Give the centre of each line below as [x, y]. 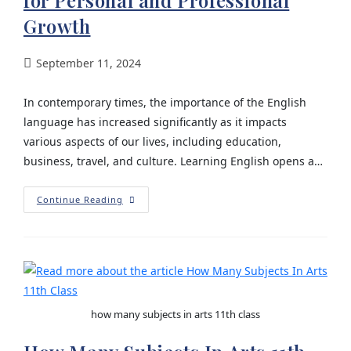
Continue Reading [80, 199]
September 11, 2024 [88, 63]
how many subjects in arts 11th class [175, 314]
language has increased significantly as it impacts [155, 122]
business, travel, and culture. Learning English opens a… [173, 161]
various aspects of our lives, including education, [152, 141]
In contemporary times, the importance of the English [165, 102]
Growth [57, 26]
